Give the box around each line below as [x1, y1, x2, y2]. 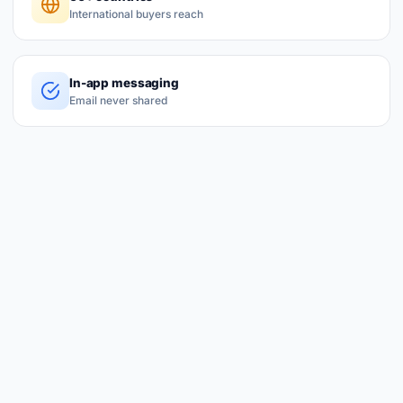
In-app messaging [69, 75, 179, 90]
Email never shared [69, 93, 167, 107]
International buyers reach [69, 6, 203, 21]
